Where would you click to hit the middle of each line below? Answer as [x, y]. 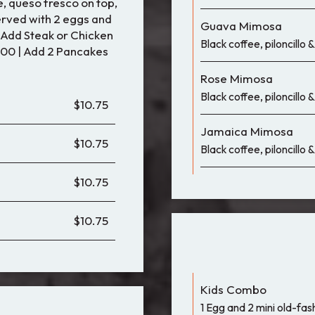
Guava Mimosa [241, 26]
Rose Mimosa [237, 78]
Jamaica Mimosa [247, 131]
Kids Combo [233, 289]
